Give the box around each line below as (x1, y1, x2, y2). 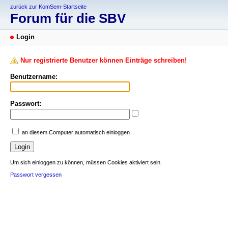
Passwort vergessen (10, 171, 62, 178)
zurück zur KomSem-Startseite (10, 4, 87, 10)
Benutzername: (10, 73, 58, 81)
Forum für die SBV (10, 11, 126, 26)
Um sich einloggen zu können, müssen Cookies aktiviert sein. (10, 159, 162, 165)
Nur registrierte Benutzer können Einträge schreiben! (20, 56, 187, 65)
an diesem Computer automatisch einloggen (22, 129, 130, 136)
